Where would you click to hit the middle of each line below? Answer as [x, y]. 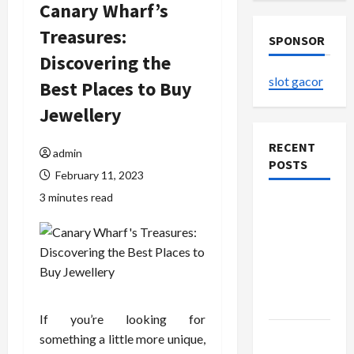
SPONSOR [296, 40]
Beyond [290, 284]
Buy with [293, 335]
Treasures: [83, 37]
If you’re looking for [122, 319]
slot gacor [296, 81]
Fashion [290, 264]
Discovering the [105, 63]
